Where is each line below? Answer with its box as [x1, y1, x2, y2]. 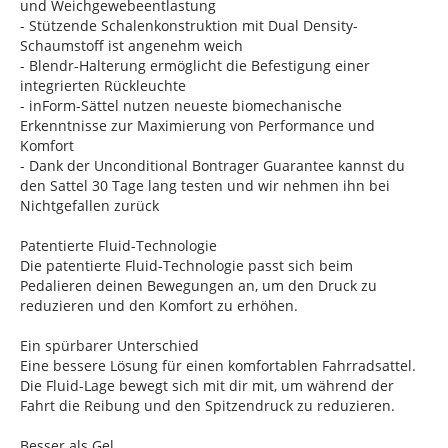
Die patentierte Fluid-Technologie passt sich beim [20, 256, 353, 275]
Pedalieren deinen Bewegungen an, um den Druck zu [20, 276, 377, 295]
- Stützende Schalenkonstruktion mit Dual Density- [20, 16, 358, 35]
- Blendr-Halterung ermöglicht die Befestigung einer [20, 56, 370, 75]
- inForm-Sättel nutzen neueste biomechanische [20, 96, 342, 115]
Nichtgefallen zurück [20, 196, 159, 215]
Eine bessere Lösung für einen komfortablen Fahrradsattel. [20, 356, 416, 375]
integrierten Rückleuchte [20, 76, 186, 95]
